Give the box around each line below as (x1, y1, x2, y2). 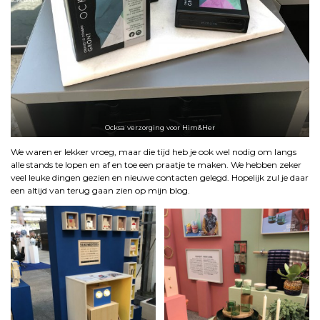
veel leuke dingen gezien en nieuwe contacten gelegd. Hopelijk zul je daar (11, 172, 309, 184)
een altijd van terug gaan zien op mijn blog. (11, 185, 190, 196)
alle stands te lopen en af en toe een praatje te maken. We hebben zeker (11, 159, 301, 171)
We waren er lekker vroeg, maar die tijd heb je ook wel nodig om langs (11, 146, 296, 158)
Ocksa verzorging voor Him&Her (105, 123, 215, 131)
